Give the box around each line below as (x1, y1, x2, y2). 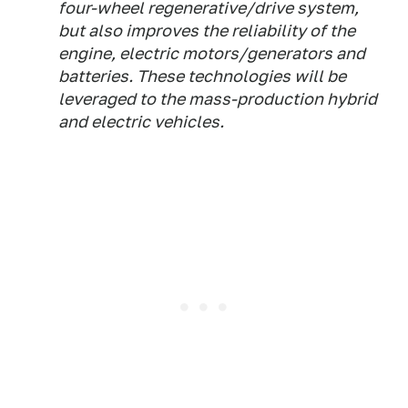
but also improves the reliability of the (58, 21, 355, 40)
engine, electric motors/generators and (58, 44, 365, 63)
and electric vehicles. (58, 112, 224, 131)
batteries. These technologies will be (58, 66, 346, 86)
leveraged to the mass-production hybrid (58, 89, 377, 108)
